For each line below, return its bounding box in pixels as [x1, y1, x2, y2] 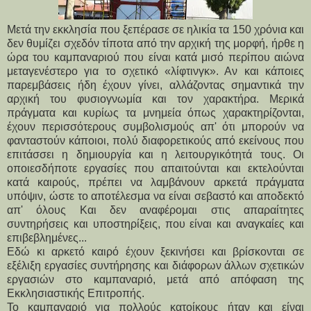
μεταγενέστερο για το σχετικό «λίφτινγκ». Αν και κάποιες [7, 65, 304, 77]
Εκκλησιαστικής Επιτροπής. [7, 287, 147, 299]
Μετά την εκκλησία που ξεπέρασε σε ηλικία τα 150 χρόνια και [7, 23, 304, 35]
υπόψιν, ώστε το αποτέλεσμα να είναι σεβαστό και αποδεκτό [7, 190, 304, 202]
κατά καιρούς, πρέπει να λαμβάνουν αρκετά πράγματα [7, 176, 304, 188]
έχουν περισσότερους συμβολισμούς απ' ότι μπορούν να [7, 120, 304, 133]
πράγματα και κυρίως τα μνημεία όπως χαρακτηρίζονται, [7, 106, 304, 119]
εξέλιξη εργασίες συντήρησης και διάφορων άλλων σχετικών [7, 259, 304, 271]
